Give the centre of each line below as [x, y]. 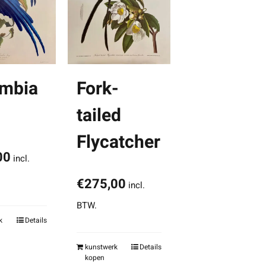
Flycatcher [118, 142]
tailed [99, 115]
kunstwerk [101, 247]
